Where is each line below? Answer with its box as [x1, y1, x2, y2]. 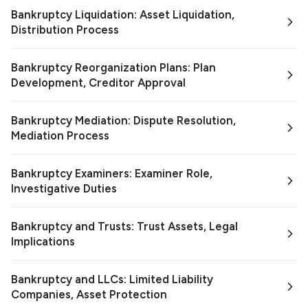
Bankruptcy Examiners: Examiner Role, [11, 166, 212, 181]
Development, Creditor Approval [11, 76, 186, 90]
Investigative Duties [11, 181, 117, 196]
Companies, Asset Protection [11, 287, 167, 302]
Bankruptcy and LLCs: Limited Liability [11, 272, 213, 287]
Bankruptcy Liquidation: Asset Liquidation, [11, 8, 234, 22]
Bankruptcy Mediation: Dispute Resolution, [11, 113, 236, 128]
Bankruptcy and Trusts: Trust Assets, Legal [11, 219, 238, 234]
